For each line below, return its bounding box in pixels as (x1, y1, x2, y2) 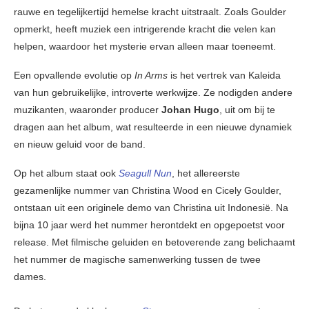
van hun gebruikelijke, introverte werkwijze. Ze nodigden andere (14, 87, 292, 99)
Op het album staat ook (14, 168, 119, 179)
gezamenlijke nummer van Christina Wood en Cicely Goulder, (14, 185, 281, 197)
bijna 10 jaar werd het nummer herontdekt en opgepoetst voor (14, 219, 285, 231)
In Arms (134, 70, 168, 81)
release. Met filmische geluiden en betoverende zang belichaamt (14, 237, 295, 248)
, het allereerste (172, 168, 240, 179)
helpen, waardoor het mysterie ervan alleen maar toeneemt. (14, 41, 276, 52)
